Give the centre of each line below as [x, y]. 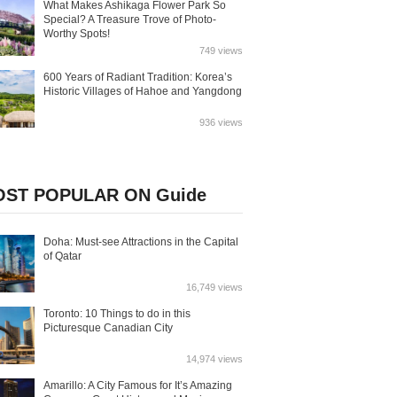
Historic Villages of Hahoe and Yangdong [143, 91]
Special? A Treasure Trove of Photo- [130, 19]
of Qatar [62, 256]
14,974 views [214, 359]
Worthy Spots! [77, 34]
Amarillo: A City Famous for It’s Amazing [138, 385]
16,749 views [214, 287]
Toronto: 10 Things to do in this [117, 314]
